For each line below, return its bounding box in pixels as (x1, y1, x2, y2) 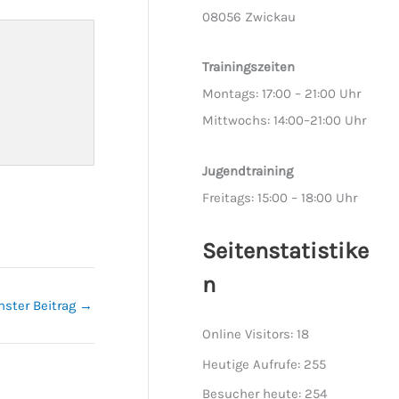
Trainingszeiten (202, 59, 296, 76)
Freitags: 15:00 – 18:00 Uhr (202, 189, 358, 206)
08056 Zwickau (202, 9, 297, 26)
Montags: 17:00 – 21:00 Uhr (202, 85, 362, 102)
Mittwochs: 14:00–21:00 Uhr (202, 112, 367, 129)
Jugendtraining (202, 162, 294, 179)
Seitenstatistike (202, 237, 370, 264)
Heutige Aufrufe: (202, 355, 305, 372)
